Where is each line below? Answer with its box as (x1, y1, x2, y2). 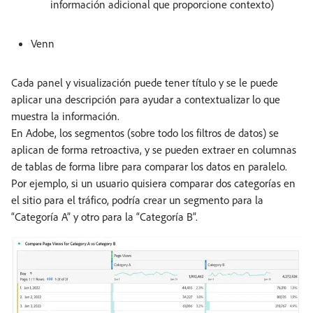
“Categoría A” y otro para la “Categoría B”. (11, 209, 198, 224)
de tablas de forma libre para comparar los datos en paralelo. (11, 159, 287, 173)
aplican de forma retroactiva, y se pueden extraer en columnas (11, 142, 296, 156)
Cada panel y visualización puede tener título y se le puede (11, 75, 278, 89)
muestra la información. (11, 108, 119, 123)
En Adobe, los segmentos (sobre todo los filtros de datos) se (11, 125, 279, 140)
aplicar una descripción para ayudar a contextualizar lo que (11, 92, 280, 106)
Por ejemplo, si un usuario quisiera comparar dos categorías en (11, 175, 296, 190)
